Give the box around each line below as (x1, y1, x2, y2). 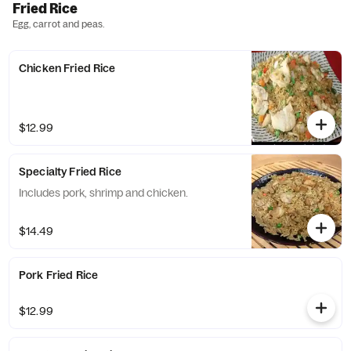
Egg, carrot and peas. (13, 18, 104, 30)
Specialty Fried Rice (19, 165, 121, 179)
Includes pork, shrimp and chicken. (19, 186, 188, 200)
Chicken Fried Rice (19, 61, 116, 75)
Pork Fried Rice (19, 268, 99, 282)
